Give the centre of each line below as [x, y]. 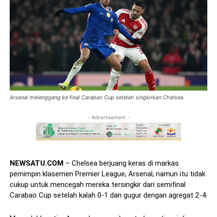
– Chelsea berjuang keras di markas [121, 163]
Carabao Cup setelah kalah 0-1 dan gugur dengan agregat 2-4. [108, 195]
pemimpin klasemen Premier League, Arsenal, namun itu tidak [108, 174]
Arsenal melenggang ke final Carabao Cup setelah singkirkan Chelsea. [97, 97]
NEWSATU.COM [37, 163]
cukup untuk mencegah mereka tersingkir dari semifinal [98, 185]
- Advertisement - [108, 117]
